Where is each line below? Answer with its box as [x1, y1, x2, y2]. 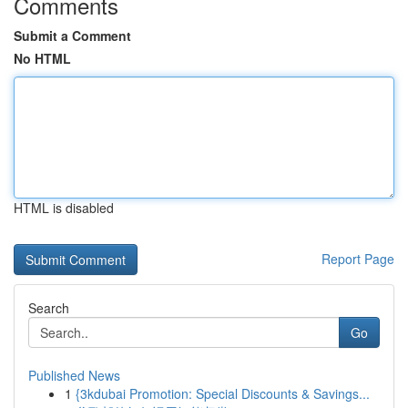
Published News [28, 366, 120, 384]
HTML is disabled [14, 199, 114, 217]
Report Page [321, 250, 394, 268]
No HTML [14, 49, 71, 67]
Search [28, 299, 69, 317]
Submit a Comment [14, 26, 131, 45]
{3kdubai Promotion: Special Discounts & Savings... [76, 384, 370, 403]
